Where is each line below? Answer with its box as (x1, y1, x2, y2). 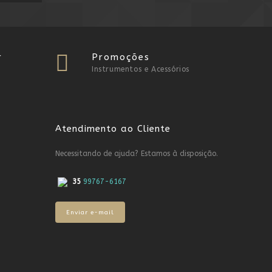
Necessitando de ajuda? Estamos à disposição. (55, 149, 218, 158)
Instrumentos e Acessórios (92, 65, 189, 73)
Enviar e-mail (66, 208, 114, 216)
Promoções (92, 52, 150, 63)
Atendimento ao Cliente (55, 123, 171, 134)
